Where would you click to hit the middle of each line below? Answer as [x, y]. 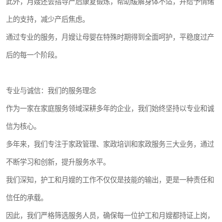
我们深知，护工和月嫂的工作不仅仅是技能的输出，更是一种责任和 [110, 180]
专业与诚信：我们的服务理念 [51, 90]
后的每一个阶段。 [34, 55]
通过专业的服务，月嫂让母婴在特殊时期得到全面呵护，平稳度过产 [110, 37]
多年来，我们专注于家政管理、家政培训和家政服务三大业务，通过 [110, 144]
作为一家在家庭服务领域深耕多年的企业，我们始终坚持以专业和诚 [110, 108]
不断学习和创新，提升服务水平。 [58, 162]
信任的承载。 [27, 197]
